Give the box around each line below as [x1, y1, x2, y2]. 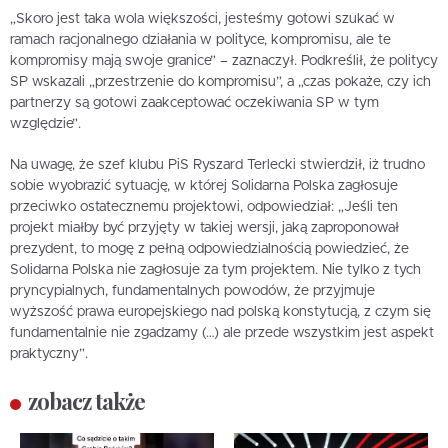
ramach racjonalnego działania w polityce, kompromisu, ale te [10, 32, 391, 47]
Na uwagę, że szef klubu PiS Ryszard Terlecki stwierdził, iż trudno [10, 157, 425, 172]
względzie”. [10, 116, 81, 131]
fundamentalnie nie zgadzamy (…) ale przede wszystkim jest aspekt [10, 325, 434, 340]
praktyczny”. [10, 346, 88, 361]
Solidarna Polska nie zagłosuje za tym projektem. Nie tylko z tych [10, 262, 421, 277]
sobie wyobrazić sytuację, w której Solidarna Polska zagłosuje [10, 178, 398, 193]
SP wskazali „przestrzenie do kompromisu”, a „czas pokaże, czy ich [10, 74, 431, 89]
